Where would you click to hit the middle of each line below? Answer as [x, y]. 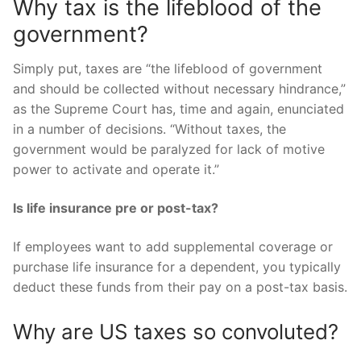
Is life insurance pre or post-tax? [116, 208]
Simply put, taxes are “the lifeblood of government [168, 69]
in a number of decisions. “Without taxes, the [149, 129]
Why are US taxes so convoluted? [176, 332]
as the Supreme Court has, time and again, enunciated [178, 109]
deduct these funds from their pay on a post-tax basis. [180, 286]
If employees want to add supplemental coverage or [173, 246]
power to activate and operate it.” [116, 170]
